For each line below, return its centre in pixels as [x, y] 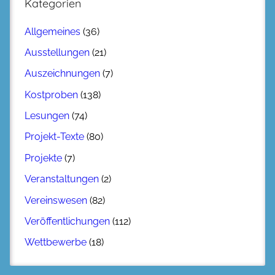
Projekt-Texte [54, 137]
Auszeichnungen [62, 74]
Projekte [43, 158]
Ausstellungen [57, 52]
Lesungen [47, 116]
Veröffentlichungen [67, 221]
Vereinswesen [56, 200]
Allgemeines [52, 31]
